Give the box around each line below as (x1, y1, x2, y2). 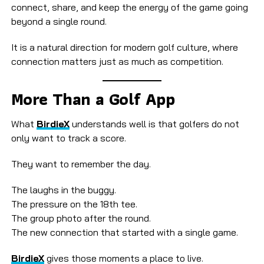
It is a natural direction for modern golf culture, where (11, 41, 238, 54)
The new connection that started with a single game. (11, 226, 238, 239)
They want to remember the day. (11, 158, 151, 170)
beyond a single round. (11, 15, 107, 28)
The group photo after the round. (11, 212, 151, 225)
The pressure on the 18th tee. (11, 198, 137, 210)
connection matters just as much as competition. (11, 55, 223, 68)
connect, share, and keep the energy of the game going (11, 1, 248, 14)
